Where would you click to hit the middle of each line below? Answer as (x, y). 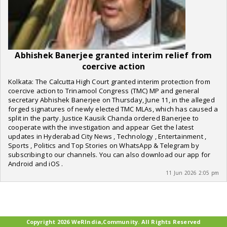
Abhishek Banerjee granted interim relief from (113, 55)
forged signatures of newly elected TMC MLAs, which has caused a (113, 109)
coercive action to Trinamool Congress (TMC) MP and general (104, 91)
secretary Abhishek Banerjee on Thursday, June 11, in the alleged (111, 100)
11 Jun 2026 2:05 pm (192, 173)
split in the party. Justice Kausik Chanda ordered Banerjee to (104, 118)
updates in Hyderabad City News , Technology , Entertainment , (107, 136)
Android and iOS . (36, 164)
